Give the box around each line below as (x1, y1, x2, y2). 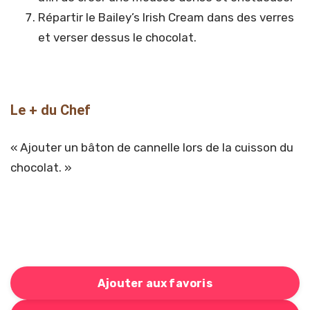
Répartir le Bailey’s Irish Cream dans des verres (38, 10, 294, 25)
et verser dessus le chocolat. (38, 30, 197, 45)
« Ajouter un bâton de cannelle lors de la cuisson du (10, 140, 293, 155)
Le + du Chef (10, 102, 91, 119)
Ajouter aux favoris (98, 276, 212, 290)
